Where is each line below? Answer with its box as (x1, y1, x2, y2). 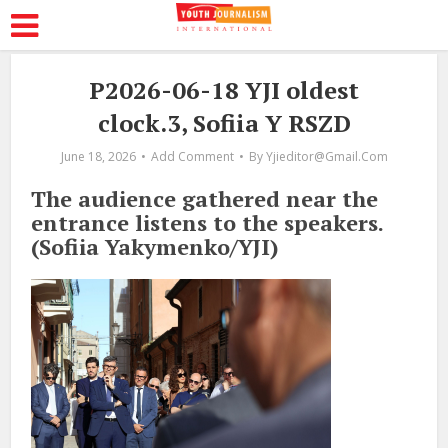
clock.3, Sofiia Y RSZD (97, 107, 351, 139)
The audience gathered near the (31, 184, 379, 213)
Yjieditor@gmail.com (265, 148, 388, 165)
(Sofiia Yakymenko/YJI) (31, 232, 280, 261)
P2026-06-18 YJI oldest (89, 74, 359, 106)
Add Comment (150, 148, 234, 165)
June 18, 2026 (60, 148, 136, 165)
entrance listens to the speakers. (31, 208, 384, 237)
